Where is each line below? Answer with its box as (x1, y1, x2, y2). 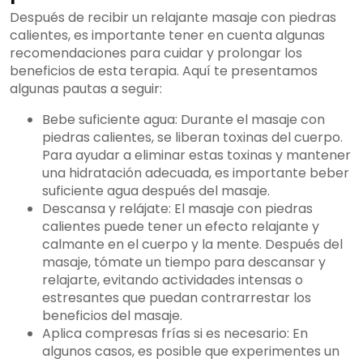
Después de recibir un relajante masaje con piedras (10, 8, 336, 28)
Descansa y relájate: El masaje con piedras (42, 199, 313, 219)
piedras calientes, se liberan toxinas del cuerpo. (42, 128, 343, 147)
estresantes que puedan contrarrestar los (42, 288, 311, 308)
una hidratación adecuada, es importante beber (42, 164, 349, 183)
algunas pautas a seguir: (10, 79, 162, 99)
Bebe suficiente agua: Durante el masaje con (42, 110, 325, 130)
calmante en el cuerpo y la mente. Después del (42, 235, 343, 254)
